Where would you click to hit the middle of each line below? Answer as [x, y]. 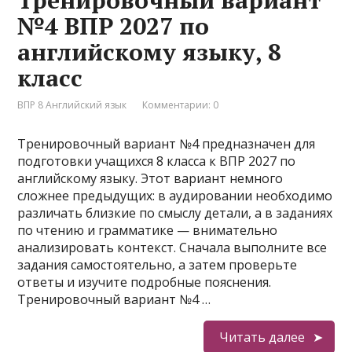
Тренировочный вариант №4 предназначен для [167, 144]
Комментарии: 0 [181, 105]
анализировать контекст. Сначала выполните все [172, 247]
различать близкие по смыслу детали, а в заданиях [175, 213]
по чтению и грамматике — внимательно [148, 230]
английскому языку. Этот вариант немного [150, 178]
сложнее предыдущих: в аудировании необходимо [175, 196]
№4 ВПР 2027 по [114, 26]
